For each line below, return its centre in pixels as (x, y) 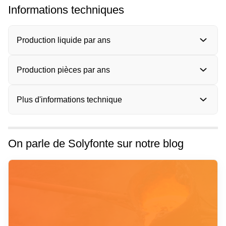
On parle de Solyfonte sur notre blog (96, 144)
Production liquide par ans (64, 40)
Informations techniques (66, 10)
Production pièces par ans (63, 70)
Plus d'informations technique (69, 99)
